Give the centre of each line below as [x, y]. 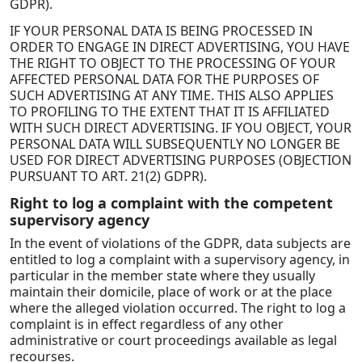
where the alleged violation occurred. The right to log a [178, 307]
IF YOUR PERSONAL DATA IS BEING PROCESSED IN [161, 31]
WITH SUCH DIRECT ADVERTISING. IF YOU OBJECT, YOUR [181, 128]
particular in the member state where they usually [162, 275]
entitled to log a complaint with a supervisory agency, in [180, 259]
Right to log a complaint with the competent [171, 202]
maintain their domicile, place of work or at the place [171, 291]
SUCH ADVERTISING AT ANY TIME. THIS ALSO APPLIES [172, 96]
